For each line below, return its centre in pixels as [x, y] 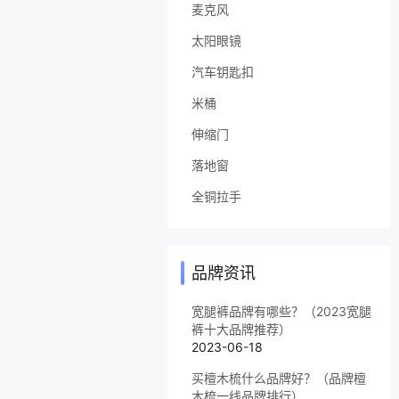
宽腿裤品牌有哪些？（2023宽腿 [281, 311]
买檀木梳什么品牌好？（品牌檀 [279, 378]
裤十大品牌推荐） [241, 329]
